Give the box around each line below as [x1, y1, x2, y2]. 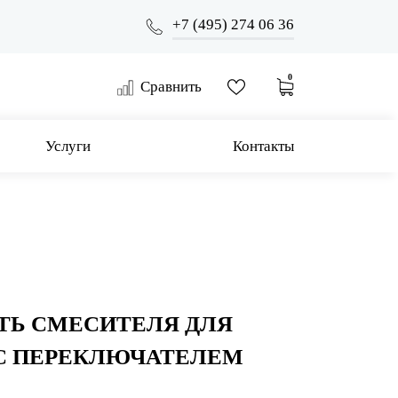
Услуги [45, 138, 92, 155]
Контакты [232, 138, 294, 155]
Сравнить [140, 78, 202, 95]
